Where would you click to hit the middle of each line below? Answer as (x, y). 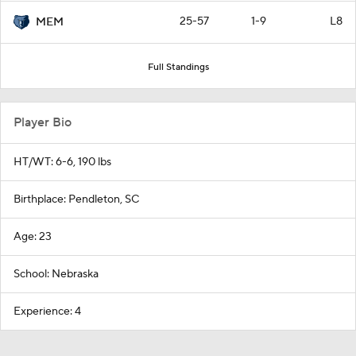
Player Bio (43, 122)
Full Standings (178, 67)
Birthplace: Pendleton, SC (76, 199)
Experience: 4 (47, 311)
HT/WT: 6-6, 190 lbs (62, 162)
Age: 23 (33, 236)
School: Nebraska (56, 274)
